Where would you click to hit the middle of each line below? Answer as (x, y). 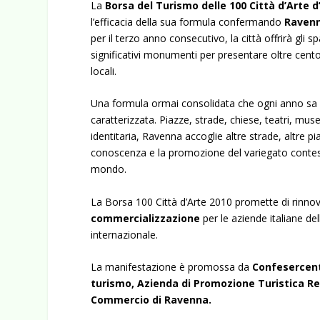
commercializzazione (146, 218)
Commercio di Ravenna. (151, 299)
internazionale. (125, 234)
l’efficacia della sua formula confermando (188, 21)
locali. (104, 71)
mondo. (109, 169)
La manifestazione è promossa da (172, 266)
